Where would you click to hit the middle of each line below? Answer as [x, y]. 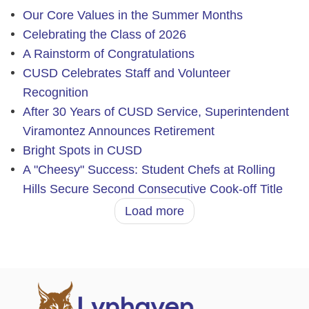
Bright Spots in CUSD [82, 150]
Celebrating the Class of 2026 [104, 34]
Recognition [55, 92]
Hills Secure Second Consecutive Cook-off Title [152, 189]
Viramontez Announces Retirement [118, 131]
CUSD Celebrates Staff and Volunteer [126, 73]
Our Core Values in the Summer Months [132, 15]
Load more [154, 211]
